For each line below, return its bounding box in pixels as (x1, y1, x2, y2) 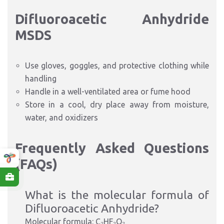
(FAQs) (15, 156, 57, 171)
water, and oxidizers (25, 113, 98, 122)
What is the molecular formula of (25, 188, 209, 201)
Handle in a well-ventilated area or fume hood (25, 87, 190, 96)
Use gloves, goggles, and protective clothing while (25, 61, 209, 70)
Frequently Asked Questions (15, 140, 209, 155)
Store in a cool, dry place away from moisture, (25, 100, 209, 109)
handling (25, 74, 56, 83)
